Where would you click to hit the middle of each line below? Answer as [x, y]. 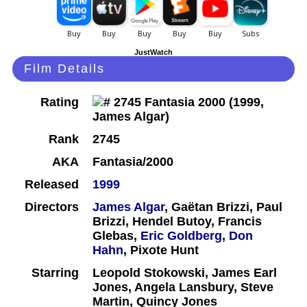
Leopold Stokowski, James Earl [185, 273]
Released [52, 185]
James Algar [128, 207]
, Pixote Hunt [161, 250]
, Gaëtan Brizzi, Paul [223, 207]
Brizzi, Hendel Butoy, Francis [177, 222]
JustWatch [153, 52]
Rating [60, 102]
